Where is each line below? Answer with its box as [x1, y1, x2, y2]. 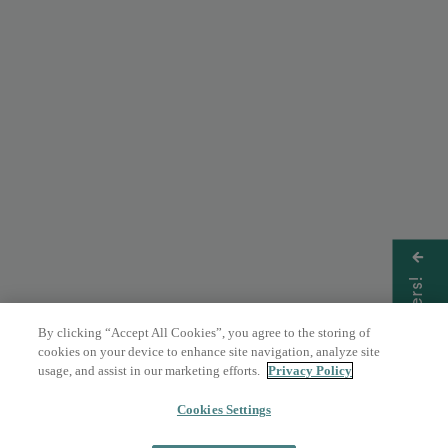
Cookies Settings [176, 402, 272, 417]
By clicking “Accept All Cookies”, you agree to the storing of [38, 325, 371, 340]
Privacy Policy [268, 363, 353, 378]
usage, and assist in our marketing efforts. [38, 363, 264, 378]
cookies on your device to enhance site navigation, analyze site [38, 344, 381, 359]
